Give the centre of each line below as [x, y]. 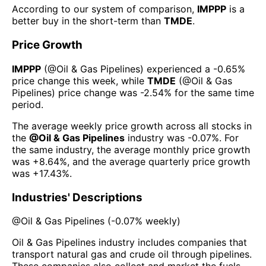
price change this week [64, 80]
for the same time [214, 92]
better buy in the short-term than [88, 21]
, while [132, 80]
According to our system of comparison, [104, 9]
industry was [155, 137]
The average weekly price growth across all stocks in [132, 126]
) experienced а [175, 69]
